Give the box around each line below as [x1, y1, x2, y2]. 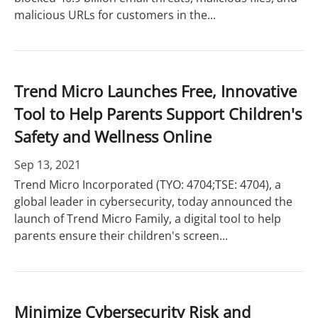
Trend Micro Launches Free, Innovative [14, 80, 297, 102]
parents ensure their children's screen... [14, 228, 228, 243]
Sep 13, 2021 [14, 157, 81, 172]
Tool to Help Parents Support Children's [14, 103, 302, 124]
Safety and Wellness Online [14, 126, 212, 147]
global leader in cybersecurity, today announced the [14, 194, 292, 209]
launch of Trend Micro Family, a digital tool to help [14, 211, 281, 226]
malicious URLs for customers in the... [14, 7, 216, 23]
